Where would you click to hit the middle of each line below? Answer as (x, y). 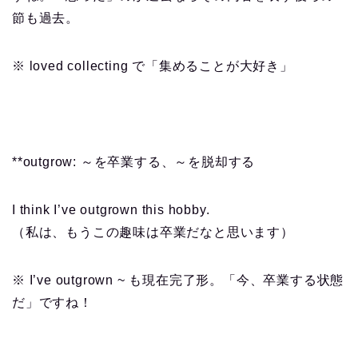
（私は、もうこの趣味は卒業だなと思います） (153, 233)
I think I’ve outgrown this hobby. (111, 210)
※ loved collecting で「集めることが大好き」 (153, 66)
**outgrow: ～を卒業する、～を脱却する (134, 162)
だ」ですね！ (52, 303)
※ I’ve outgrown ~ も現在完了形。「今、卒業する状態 (178, 280)
